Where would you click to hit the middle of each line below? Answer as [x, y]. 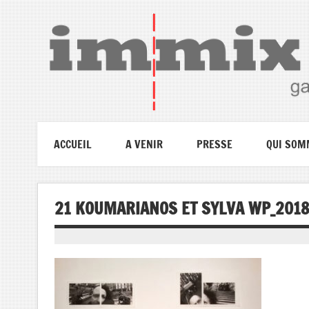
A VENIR [144, 144]
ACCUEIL [72, 144]
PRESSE [214, 144]
